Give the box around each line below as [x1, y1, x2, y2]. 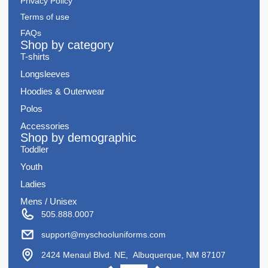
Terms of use [20, 12, 69, 22]
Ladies [20, 179, 46, 190]
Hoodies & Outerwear [20, 86, 105, 97]
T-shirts [20, 51, 50, 62]
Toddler [20, 144, 48, 155]
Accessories [20, 121, 69, 132]
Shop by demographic [20, 131, 136, 145]
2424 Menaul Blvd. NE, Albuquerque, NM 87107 [41, 249, 226, 260]
